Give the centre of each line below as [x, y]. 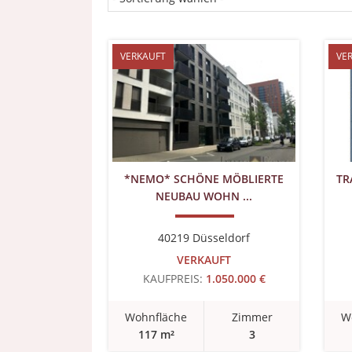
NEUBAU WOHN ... [204, 196]
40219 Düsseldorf [204, 238]
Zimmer [252, 317]
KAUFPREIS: [172, 279]
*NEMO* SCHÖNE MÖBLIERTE [204, 179]
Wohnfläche [156, 317]
